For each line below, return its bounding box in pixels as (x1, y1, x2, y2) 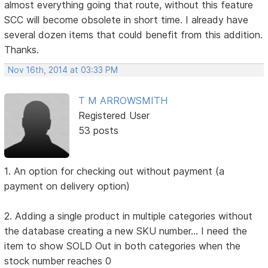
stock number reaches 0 (4, 254, 112, 267)
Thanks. (4, 43, 39, 56)
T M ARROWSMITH (78, 94, 167, 106)
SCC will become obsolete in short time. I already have (4, 13, 249, 26)
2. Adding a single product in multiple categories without (4, 209, 253, 222)
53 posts (78, 124, 118, 136)
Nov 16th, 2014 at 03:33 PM (8, 65, 118, 75)
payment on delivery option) (4, 179, 130, 192)
